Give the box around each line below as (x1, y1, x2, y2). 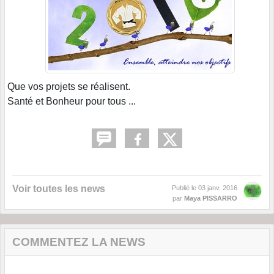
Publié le (172, 184, 198, 192)
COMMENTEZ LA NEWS (12, 235, 146, 249)
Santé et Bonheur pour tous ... (7, 96, 136, 107)
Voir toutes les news (12, 183, 105, 194)
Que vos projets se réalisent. (7, 81, 130, 92)
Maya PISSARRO (184, 194, 237, 202)
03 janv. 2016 (198, 184, 237, 192)
